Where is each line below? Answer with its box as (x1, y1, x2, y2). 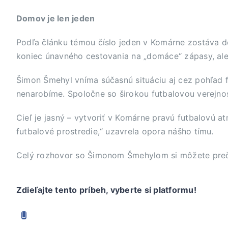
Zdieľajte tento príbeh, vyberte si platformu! (16, 185, 196, 195)
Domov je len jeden (16, 13, 95, 23)
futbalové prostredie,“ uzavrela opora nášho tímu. (16, 126, 214, 136)
